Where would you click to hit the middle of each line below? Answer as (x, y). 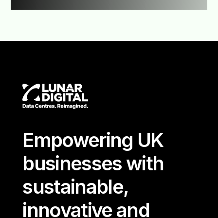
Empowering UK (93, 140)
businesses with (93, 163)
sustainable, (75, 187)
